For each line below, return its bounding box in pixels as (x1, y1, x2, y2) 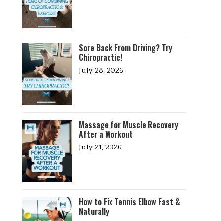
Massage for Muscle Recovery (78, 119, 178, 131)
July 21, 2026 (78, 143, 122, 151)
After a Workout (78, 128, 133, 140)
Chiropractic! (78, 51, 122, 63)
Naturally (78, 205, 109, 217)
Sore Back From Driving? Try (78, 42, 172, 54)
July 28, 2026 (78, 66, 123, 74)
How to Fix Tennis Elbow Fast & (78, 196, 180, 208)
